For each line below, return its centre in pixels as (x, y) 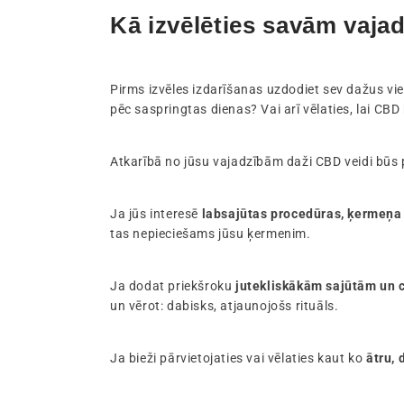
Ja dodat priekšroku (173, 286)
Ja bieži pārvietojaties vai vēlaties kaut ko (238, 358)
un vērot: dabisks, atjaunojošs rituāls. (225, 306)
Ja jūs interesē (156, 214)
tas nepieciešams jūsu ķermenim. (211, 234)
